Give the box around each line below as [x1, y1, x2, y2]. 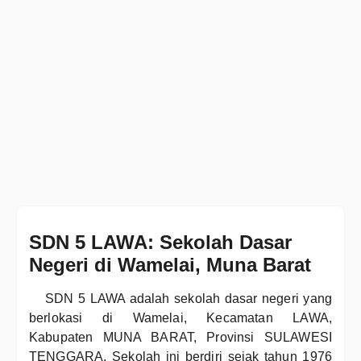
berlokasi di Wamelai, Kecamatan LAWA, [29, 311, 332, 325]
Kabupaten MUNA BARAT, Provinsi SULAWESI [29, 330, 332, 344]
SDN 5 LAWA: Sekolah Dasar [29, 231, 292, 253]
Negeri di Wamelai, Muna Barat [29, 254, 311, 276]
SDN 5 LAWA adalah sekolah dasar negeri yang [45, 292, 332, 305]
